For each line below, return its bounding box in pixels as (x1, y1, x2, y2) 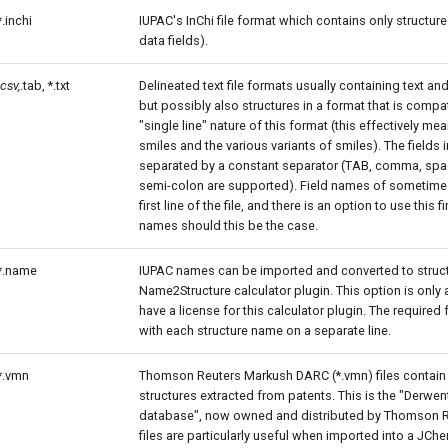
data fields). (139, 33, 208, 48)
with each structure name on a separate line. (139, 323, 391, 338)
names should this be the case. (139, 218, 318, 233)
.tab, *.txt (20, 78, 70, 93)
